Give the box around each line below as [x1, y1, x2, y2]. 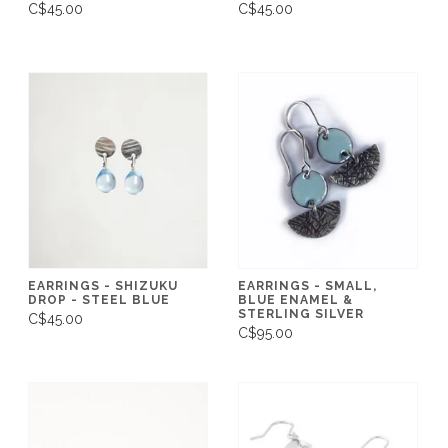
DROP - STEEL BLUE [28, 292, 170, 307]
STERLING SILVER [238, 306, 364, 321]
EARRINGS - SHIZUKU [28, 278, 178, 293]
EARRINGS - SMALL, [238, 278, 377, 293]
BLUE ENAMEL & [238, 292, 353, 307]
